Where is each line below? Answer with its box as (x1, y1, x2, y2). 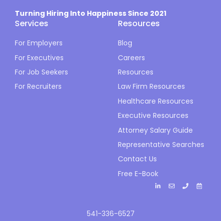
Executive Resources (118, 110, 188, 121)
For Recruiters (15, 81, 62, 92)
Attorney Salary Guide (118, 125, 193, 135)
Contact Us (118, 154, 157, 164)
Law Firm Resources (118, 81, 185, 92)
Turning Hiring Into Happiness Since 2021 (15, 8, 166, 19)
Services (15, 18, 48, 30)
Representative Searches (118, 139, 204, 149)
